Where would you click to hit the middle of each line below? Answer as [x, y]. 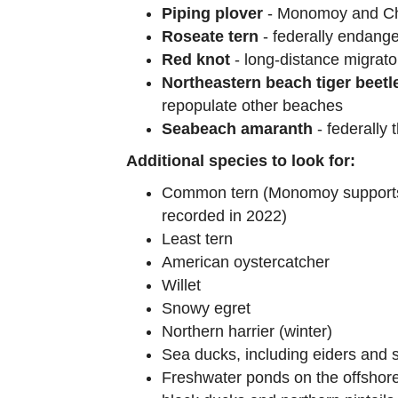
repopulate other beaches [252, 106]
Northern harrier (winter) [247, 331]
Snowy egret [206, 308]
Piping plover [212, 13]
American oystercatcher [246, 262]
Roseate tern [210, 36]
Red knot [196, 60]
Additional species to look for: [241, 161]
